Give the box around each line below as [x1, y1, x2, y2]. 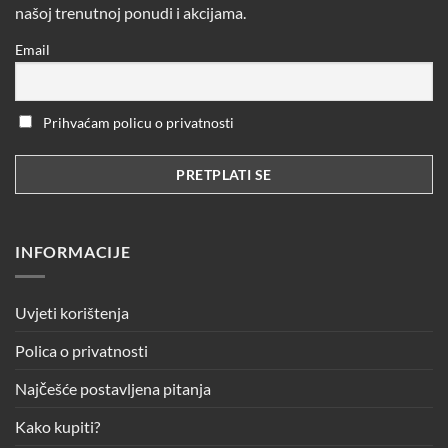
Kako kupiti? [15, 416, 100, 436]
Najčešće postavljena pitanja [15, 378, 211, 398]
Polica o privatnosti [15, 340, 148, 360]
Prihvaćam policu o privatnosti [40, 113, 234, 131]
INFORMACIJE [15, 241, 131, 261]
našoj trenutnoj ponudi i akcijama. [15, 3, 246, 23]
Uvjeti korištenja [15, 302, 129, 322]
